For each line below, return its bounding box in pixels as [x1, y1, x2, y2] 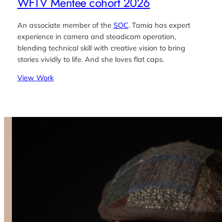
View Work [17, 73, 54, 83]
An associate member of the [17, 20, 113, 30]
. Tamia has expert [128, 20, 190, 30]
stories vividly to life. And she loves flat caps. [17, 54, 164, 64]
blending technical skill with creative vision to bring [17, 43, 185, 53]
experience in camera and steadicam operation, [17, 31, 176, 41]
